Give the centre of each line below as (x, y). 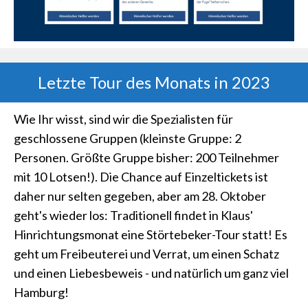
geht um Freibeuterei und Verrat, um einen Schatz (146, 254)
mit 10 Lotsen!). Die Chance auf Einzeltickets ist (141, 177)
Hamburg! (41, 292)
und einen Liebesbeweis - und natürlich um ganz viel (151, 273)
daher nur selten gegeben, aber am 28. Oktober (140, 196)
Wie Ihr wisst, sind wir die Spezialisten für (123, 119)
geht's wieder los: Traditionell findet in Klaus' (133, 215)
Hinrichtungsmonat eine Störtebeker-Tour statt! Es (151, 234)
